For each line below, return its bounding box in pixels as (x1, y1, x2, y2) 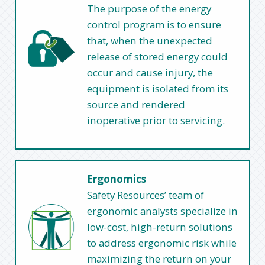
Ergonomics (87, 172, 147, 186)
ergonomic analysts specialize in (87, 204, 238, 218)
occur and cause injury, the (87, 66, 214, 80)
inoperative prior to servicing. (87, 114, 225, 128)
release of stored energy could (87, 50, 228, 64)
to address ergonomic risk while (87, 236, 237, 250)
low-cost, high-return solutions (87, 220, 233, 234)
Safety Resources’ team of (87, 188, 205, 202)
